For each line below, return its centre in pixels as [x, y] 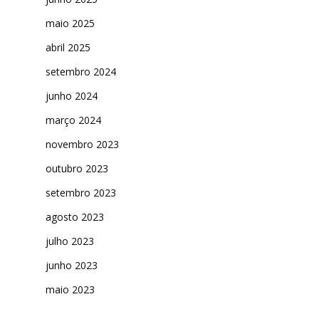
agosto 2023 [75, 217]
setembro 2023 [81, 193]
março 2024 [73, 120]
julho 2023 [70, 241]
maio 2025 [70, 23]
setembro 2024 [81, 72]
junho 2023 [72, 266]
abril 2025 [68, 48]
